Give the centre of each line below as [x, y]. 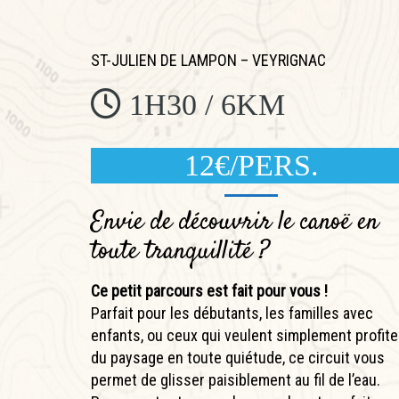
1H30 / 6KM [203, 105]
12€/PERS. [251, 165]
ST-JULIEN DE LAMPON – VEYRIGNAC [208, 60]
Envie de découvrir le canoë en [235, 223]
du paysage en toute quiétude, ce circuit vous [238, 358]
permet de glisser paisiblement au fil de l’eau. [236, 380]
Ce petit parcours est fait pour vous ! [209, 291]
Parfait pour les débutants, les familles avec [232, 313]
